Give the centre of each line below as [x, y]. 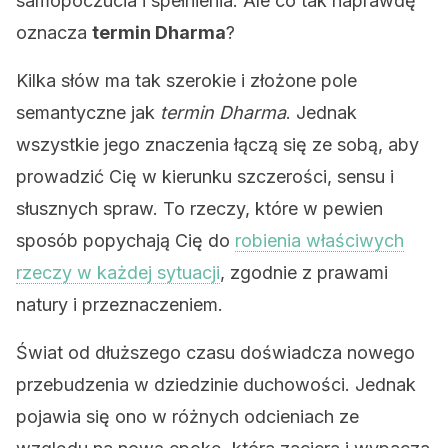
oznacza [54, 32]
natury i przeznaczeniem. [119, 304]
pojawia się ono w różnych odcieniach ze [187, 416]
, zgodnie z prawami [304, 272]
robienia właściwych [319, 240]
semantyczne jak [88, 112]
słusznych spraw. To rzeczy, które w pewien [199, 208]
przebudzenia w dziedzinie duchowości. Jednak [216, 384]
